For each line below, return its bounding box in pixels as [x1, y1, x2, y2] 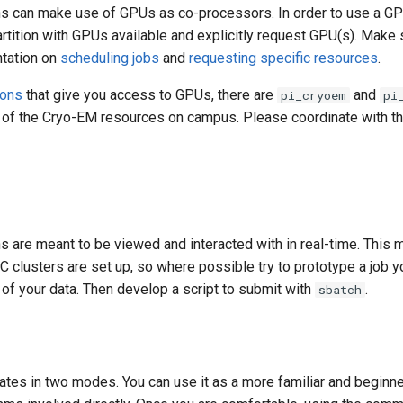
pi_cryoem [281, 87, 346, 103]
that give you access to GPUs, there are [22, 86, 277, 103]
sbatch [318, 282, 362, 298]
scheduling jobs [60, 49, 159, 67]
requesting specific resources [189, 49, 378, 67]
